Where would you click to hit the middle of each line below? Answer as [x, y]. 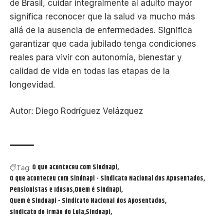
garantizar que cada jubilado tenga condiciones [103, 44]
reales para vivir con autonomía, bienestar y [96, 58]
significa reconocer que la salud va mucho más [102, 17]
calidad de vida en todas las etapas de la [90, 71]
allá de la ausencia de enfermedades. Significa [101, 30]
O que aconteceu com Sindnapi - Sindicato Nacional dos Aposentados [107, 179]
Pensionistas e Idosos [41, 190]
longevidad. [32, 85]
